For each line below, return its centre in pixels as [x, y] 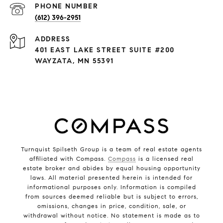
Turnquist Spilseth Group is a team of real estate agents [111, 149]
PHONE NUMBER [66, 6]
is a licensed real [165, 158]
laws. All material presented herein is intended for [111, 177]
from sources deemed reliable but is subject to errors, [111, 196]
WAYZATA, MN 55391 [74, 61]
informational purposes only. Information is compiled [111, 187]
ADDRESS [53, 39]
